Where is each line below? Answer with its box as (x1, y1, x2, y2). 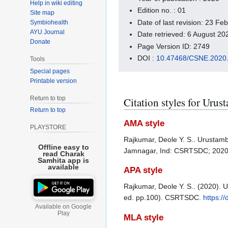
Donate (30, 38, 51, 45)
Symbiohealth (30, 18, 69, 26)
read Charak (42, 150, 84, 158)
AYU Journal (30, 28, 65, 36)
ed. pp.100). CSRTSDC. (124, 193, 203, 202)
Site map (30, 9, 55, 16)
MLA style (124, 212, 163, 222)
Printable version (30, 77, 77, 84)
